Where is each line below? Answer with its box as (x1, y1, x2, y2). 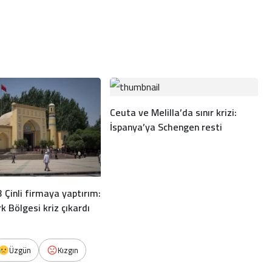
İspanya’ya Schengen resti (109, 118, 222, 136)
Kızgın (58, 242, 78, 257)
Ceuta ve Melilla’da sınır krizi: (109, 103, 237, 121)
